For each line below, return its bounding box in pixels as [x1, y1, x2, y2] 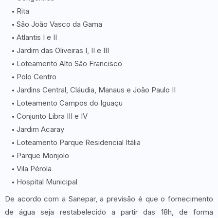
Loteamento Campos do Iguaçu [17, 98, 123, 108]
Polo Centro [17, 72, 56, 81]
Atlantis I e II [17, 32, 57, 42]
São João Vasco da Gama [17, 19, 102, 29]
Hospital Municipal [17, 177, 77, 186]
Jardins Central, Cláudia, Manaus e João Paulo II [17, 85, 176, 94]
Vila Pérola [17, 163, 52, 173]
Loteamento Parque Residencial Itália [17, 137, 141, 147]
